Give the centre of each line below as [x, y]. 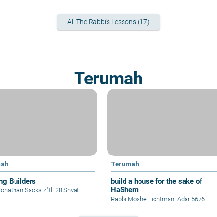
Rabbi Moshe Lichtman [142, 199]
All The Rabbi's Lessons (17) [108, 22]
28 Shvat [67, 190]
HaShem [124, 190]
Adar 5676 [190, 199]
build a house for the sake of [156, 181]
